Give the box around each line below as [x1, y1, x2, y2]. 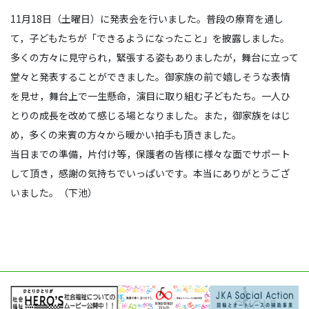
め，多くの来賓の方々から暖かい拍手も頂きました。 [10, 128, 241, 141]
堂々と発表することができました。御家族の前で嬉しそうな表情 [10, 70, 290, 83]
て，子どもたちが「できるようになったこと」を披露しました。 [10, 31, 290, 45]
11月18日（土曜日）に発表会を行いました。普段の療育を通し [10, 12, 283, 26]
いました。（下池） [10, 186, 97, 199]
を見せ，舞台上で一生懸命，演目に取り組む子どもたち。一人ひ [10, 89, 290, 103]
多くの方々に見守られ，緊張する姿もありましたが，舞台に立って [10, 50, 299, 64]
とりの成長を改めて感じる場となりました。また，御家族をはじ [10, 108, 290, 122]
